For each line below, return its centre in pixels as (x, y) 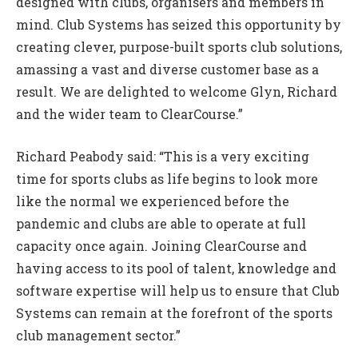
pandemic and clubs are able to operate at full (161, 223)
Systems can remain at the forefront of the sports (174, 312)
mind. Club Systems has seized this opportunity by (179, 25)
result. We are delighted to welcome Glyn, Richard (177, 92)
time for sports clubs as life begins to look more (167, 178)
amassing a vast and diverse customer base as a (167, 70)
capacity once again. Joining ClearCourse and (161, 245)
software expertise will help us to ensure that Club (178, 290)
